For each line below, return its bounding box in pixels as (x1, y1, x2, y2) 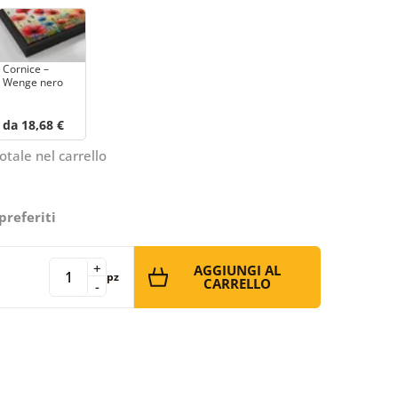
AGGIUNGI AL (194, 260, 281, 279)
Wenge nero (3, 74, 63, 90)
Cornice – (3, 60, 49, 76)
